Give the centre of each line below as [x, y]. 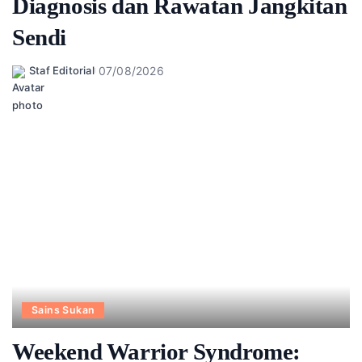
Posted [30, 78]
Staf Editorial [62, 71]
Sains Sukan [63, 310]
